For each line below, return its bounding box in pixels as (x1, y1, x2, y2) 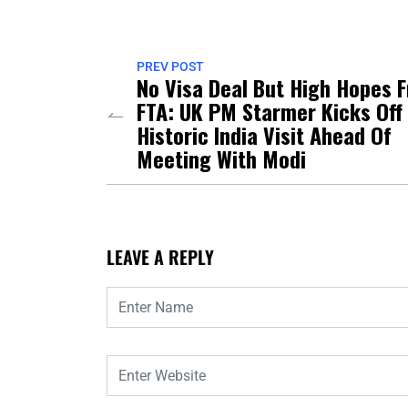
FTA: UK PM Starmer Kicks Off (137, 95, 403, 128)
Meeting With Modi (137, 142, 306, 176)
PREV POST (137, 59, 204, 75)
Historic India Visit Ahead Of (137, 118, 392, 152)
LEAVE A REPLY (107, 243, 214, 271)
